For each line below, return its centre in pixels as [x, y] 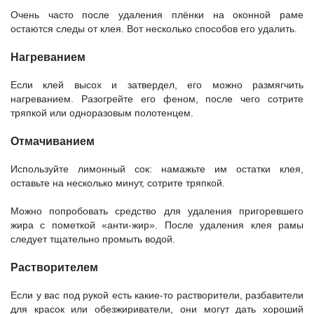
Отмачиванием [53, 141]
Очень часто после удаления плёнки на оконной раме [157, 14]
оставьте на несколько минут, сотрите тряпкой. [118, 183]
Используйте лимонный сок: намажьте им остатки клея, [157, 169]
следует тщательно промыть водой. [94, 239]
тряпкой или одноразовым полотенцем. [103, 112]
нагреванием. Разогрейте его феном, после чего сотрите [157, 98]
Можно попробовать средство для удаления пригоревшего [157, 211]
